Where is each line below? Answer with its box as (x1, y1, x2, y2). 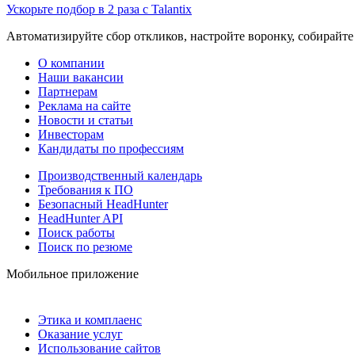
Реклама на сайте (38, 98, 131, 113)
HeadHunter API (38, 211, 123, 225)
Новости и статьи (38, 113, 133, 127)
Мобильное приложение (6, 266, 139, 281)
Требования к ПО (38, 182, 133, 197)
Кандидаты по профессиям (38, 141, 184, 155)
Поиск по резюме (38, 239, 132, 254)
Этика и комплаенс (38, 312, 142, 326)
